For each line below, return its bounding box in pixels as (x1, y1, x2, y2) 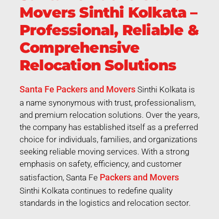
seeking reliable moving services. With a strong (20, 146, 189, 156)
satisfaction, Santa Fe (20, 172, 100, 182)
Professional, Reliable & (20, 21, 198, 39)
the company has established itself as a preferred (20, 122, 198, 132)
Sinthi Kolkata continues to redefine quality (20, 185, 173, 196)
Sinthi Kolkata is (135, 84, 195, 94)
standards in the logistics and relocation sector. (20, 197, 191, 208)
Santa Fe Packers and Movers (20, 84, 135, 94)
